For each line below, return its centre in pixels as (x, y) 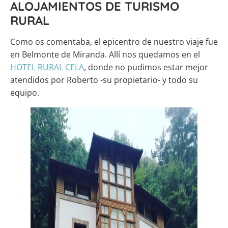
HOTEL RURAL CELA (47, 67)
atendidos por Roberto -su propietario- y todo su (104, 80)
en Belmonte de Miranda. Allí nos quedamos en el (105, 55)
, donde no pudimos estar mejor (146, 67)
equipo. (25, 93)
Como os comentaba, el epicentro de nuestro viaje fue (114, 42)
